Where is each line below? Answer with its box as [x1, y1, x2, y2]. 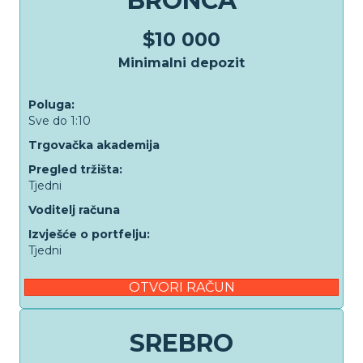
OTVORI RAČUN [128, 280, 235, 295]
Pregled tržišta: [28, 162, 122, 177]
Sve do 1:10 [28, 113, 91, 128]
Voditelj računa [28, 203, 120, 217]
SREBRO [130, 328, 233, 358]
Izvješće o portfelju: [28, 227, 150, 241]
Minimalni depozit [118, 55, 245, 70]
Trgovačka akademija [28, 138, 160, 152]
